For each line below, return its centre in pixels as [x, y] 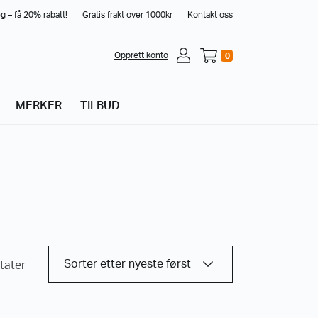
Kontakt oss [210, 15]
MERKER [39, 106]
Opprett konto [141, 55]
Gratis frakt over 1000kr [127, 15]
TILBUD [100, 106]
